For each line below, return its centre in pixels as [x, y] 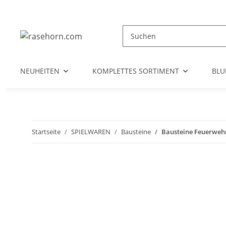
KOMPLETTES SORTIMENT [136, 71]
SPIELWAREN [91, 132]
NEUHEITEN [40, 71]
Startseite [46, 132]
